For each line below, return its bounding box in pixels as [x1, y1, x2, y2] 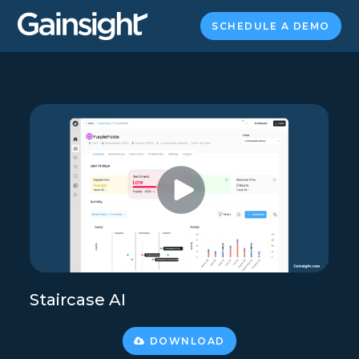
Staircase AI [30, 289, 127, 309]
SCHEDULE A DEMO [212, 20, 330, 32]
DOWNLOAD [149, 334, 225, 347]
